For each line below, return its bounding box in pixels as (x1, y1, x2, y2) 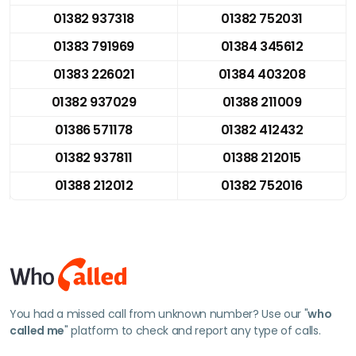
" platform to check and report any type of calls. (64, 322, 321, 339)
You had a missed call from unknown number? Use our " (10, 305, 308, 322)
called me (10, 322, 65, 339)
